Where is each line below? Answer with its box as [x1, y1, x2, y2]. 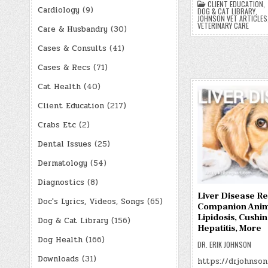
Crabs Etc [37, 118, 76, 131]
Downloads [37, 252, 79, 265]
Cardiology [37, 4, 80, 16]
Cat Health [37, 80, 81, 93]
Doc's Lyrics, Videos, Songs [37, 195, 144, 208]
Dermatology [37, 157, 87, 169]
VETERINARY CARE [197, 20, 249, 31]
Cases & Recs [37, 61, 90, 74]
